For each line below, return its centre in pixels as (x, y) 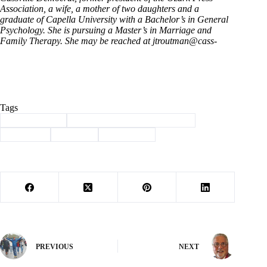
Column (76, 135)
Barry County (35, 120)
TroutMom (129, 135)
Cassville (27, 135)
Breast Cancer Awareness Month (133, 120)
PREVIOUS (55, 246)
